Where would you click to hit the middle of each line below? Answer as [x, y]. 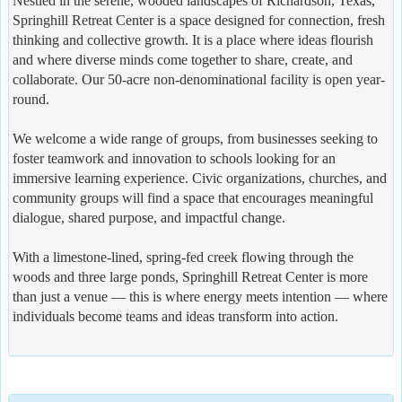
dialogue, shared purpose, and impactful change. [149, 217]
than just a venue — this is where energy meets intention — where [200, 296]
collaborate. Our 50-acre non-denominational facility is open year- [199, 79]
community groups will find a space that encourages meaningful [193, 197]
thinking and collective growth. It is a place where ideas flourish [193, 39]
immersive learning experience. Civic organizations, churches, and [200, 178]
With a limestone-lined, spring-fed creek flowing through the [183, 257]
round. [31, 99]
